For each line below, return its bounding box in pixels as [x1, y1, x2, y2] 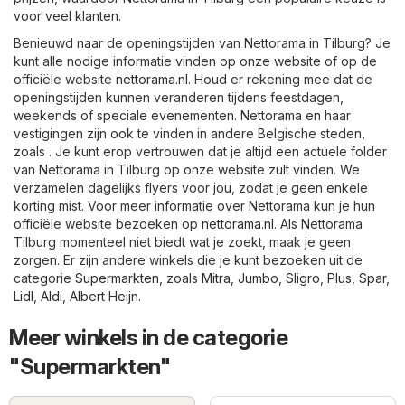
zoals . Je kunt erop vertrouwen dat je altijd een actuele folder [14, 144, 387, 160]
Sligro [286, 270, 320, 287]
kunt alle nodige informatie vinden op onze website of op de [14, 53, 377, 70]
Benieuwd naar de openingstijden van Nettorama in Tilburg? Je [14, 35, 391, 52]
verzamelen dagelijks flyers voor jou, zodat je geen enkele [14, 180, 368, 196]
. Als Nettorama [274, 216, 363, 232]
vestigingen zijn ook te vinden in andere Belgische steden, [14, 126, 365, 142]
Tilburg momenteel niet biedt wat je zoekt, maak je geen [14, 234, 351, 250]
